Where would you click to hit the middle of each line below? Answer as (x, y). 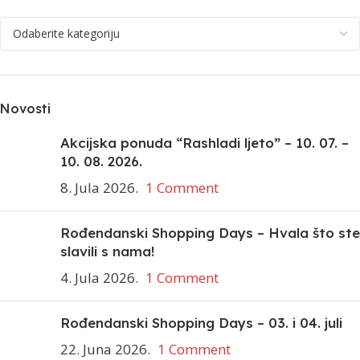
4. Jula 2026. (99, 277)
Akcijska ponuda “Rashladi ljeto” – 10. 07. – (205, 142)
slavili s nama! (107, 251)
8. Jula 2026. (99, 187)
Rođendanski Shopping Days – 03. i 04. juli (201, 322)
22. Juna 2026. (105, 349)
